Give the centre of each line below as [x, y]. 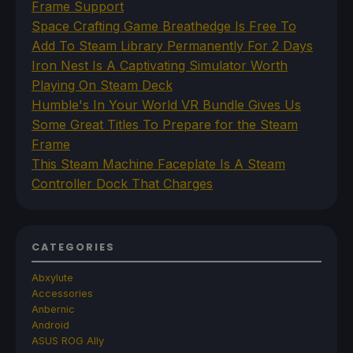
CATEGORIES [73, 247]
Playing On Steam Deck [102, 85]
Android [50, 325]
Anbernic [53, 309]
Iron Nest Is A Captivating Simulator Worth [160, 65]
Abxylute [52, 277]
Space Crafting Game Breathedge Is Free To [164, 26]
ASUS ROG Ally [68, 340]
